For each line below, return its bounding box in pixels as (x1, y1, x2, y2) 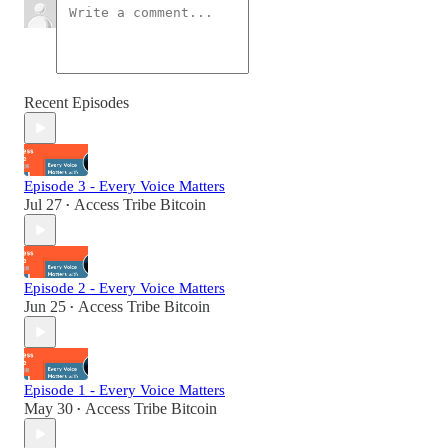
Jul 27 (24, 196, 62, 214)
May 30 (24, 400, 73, 418)
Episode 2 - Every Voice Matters (24, 280, 225, 297)
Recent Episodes (24, 94, 129, 112)
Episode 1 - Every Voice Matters (24, 382, 225, 399)
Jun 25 (24, 298, 66, 316)
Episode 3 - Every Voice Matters (24, 178, 225, 195)
